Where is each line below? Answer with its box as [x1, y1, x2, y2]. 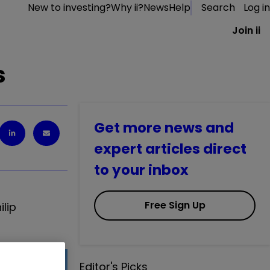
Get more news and [94, 118, 234, 137]
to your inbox [94, 160, 189, 180]
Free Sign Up [144, 198, 206, 212]
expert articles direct [94, 139, 246, 159]
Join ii [232, 24, 260, 37]
